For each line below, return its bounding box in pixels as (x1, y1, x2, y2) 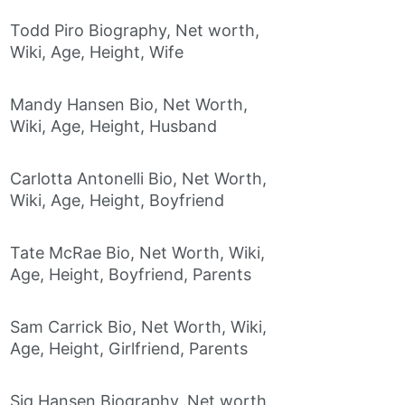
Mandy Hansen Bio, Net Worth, (10, 95, 248, 115)
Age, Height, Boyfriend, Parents (10, 265, 251, 285)
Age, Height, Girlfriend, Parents (10, 339, 248, 359)
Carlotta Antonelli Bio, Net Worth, (10, 169, 267, 189)
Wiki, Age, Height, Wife (10, 42, 184, 62)
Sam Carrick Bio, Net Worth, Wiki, (10, 317, 267, 337)
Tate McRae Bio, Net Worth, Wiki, (10, 243, 265, 263)
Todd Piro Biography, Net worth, (10, 21, 259, 41)
